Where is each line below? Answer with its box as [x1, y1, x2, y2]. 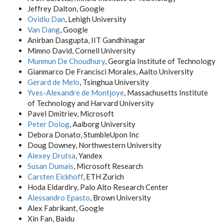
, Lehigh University [65, 14, 126, 23]
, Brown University [90, 193, 151, 202]
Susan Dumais [27, 161, 73, 170]
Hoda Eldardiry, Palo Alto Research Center [27, 182, 168, 191]
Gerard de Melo [27, 77, 79, 86]
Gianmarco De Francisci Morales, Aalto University [27, 67, 193, 76]
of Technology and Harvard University [27, 98, 154, 107]
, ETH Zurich [83, 172, 124, 181]
